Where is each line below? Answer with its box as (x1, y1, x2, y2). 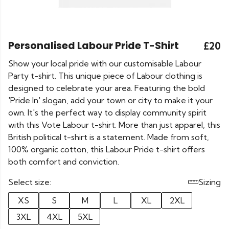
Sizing (198, 177, 221, 187)
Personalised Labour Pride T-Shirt (8, 39, 179, 53)
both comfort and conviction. (8, 156, 119, 167)
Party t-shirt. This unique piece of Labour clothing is (8, 71, 202, 81)
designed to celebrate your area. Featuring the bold (8, 83, 205, 93)
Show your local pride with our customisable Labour (8, 58, 201, 68)
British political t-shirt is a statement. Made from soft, (8, 132, 209, 142)
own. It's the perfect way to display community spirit (8, 107, 207, 118)
